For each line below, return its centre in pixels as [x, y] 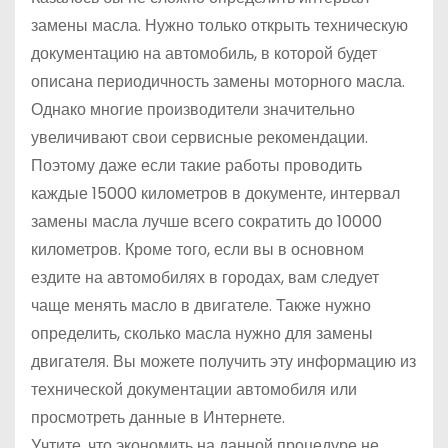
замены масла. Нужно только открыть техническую [219, 25]
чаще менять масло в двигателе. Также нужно [201, 305]
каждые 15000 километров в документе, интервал [215, 193]
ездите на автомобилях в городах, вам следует [205, 277]
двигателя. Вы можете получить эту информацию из [223, 361]
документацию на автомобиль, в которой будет [204, 53]
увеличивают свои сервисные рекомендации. [199, 137]
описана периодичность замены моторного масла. [218, 81]
